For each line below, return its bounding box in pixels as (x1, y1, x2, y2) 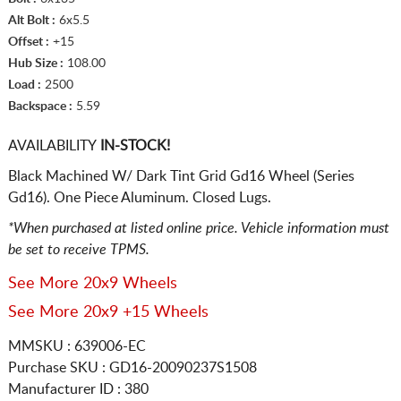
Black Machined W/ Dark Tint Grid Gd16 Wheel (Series (7, 168, 354, 183)
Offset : (7, 35, 49, 48)
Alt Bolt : (7, 13, 55, 27)
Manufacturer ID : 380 (7, 381, 149, 397)
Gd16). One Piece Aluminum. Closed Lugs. (7, 190, 271, 205)
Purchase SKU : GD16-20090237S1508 (7, 360, 257, 375)
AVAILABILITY (7, 138, 97, 153)
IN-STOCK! (96, 138, 170, 153)
